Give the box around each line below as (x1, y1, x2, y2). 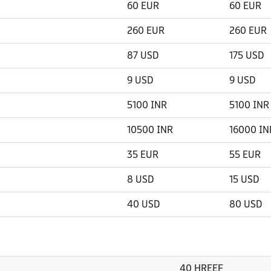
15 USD (229, 174, 259, 185)
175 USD (229, 50, 264, 61)
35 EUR (127, 149, 158, 160)
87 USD (127, 50, 158, 61)
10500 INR (127, 124, 173, 135)
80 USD (229, 198, 262, 210)
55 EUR (229, 149, 261, 160)
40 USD (127, 198, 160, 210)
